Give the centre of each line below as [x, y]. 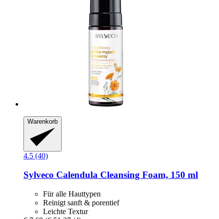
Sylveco [39, 175]
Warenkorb [43, 121]
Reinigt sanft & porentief [81, 202]
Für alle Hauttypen [72, 194]
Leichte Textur [66, 211]
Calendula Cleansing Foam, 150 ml [126, 175]
